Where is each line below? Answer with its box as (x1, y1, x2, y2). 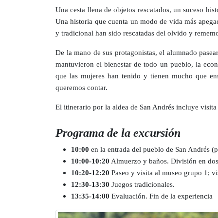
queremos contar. (55, 83, 108, 92)
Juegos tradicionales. (109, 180, 175, 188)
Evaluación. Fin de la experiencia (109, 191, 213, 200)
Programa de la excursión (55, 126, 181, 139)
